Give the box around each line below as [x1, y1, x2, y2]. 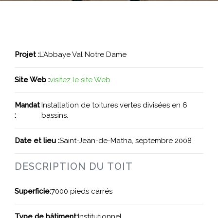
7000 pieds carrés [51, 187, 112, 196]
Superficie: [15, 187, 51, 196]
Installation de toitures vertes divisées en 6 [41, 101, 187, 109]
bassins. [41, 111, 68, 120]
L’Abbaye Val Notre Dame [39, 50, 127, 59]
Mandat [15, 101, 40, 109]
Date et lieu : [15, 136, 59, 145]
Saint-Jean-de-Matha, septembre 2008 [59, 136, 192, 145]
